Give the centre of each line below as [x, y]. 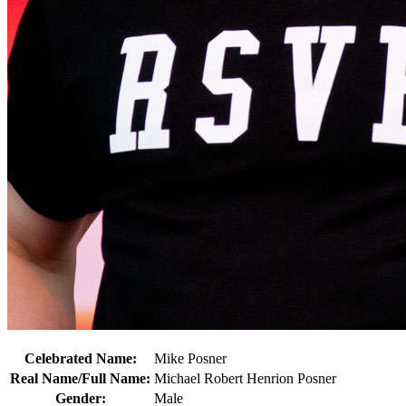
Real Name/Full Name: [80, 378]
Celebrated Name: [80, 358]
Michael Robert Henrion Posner [245, 378]
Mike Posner [190, 358]
